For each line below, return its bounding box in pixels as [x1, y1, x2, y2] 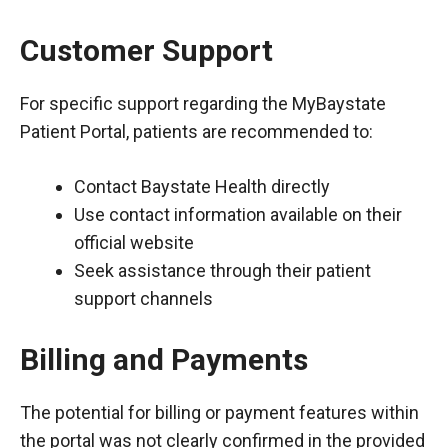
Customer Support [20, 32, 273, 68]
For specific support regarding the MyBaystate [20, 92, 386, 114]
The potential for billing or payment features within [20, 401, 419, 423]
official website [74, 231, 194, 253]
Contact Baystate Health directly [74, 175, 330, 197]
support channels [74, 287, 213, 309]
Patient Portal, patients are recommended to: [20, 120, 373, 142]
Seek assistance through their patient [74, 259, 371, 281]
